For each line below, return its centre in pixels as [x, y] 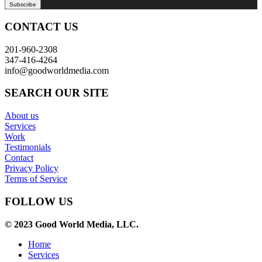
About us [22, 116]
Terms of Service [36, 179]
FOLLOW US [39, 201]
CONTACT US [42, 26]
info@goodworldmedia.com [57, 70]
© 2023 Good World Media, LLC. [72, 224]
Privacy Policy [32, 168]
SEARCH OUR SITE [57, 93]
